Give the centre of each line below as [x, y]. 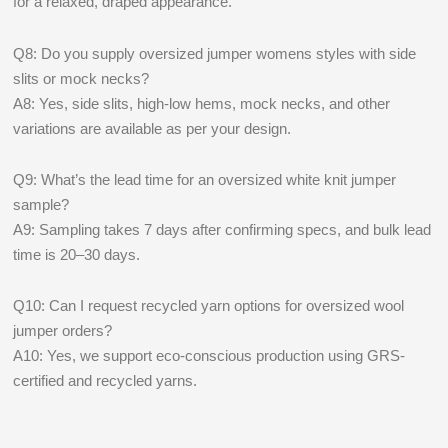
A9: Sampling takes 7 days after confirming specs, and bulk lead [222, 229]
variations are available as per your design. [152, 128]
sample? [41, 204]
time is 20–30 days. [77, 254]
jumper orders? [63, 330]
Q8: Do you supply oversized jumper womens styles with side [215, 53]
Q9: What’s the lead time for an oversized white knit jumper [205, 179]
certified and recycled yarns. [105, 380]
